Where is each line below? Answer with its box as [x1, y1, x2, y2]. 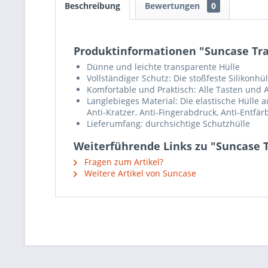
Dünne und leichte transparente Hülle [87, 61, 242, 72]
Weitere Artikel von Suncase [82, 167, 196, 179]
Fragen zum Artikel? [82, 156, 163, 167]
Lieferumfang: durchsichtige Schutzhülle [87, 118, 252, 129]
